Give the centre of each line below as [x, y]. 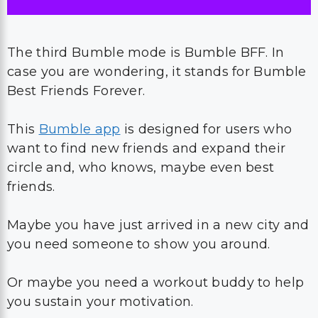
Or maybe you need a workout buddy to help [156, 283]
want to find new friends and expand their [147, 148]
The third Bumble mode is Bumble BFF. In [146, 53]
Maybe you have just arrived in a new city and [158, 225]
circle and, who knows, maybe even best [141, 168]
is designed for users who [206, 129]
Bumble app [79, 129]
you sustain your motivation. [102, 302]
